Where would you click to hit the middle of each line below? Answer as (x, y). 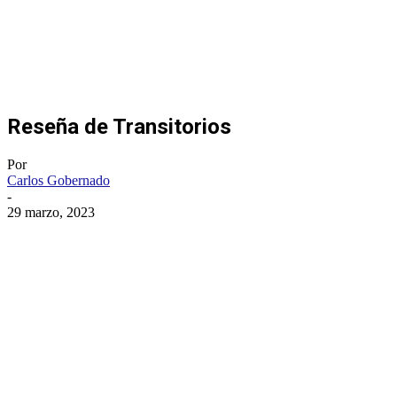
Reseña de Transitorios (119, 126)
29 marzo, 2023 (51, 212)
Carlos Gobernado (58, 180)
